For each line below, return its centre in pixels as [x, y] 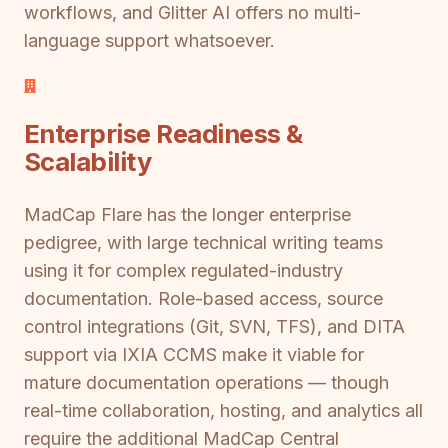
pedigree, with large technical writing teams [203, 243]
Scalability [88, 161]
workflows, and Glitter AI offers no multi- [192, 13]
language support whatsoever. [149, 41]
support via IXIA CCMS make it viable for [194, 355]
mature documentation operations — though [206, 383]
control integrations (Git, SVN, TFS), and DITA [214, 327]
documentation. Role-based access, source [203, 299]
